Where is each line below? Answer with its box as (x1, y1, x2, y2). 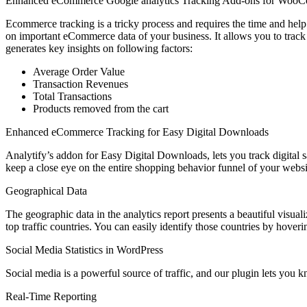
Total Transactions (33, 90, 112, 102)
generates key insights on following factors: (5, 42, 193, 54)
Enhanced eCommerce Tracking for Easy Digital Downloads (5, 125, 269, 138)
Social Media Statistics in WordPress (5, 243, 163, 256)
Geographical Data (5, 184, 87, 197)
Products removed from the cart (33, 102, 169, 114)
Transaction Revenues (33, 77, 128, 90)
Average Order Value (33, 65, 125, 77)
